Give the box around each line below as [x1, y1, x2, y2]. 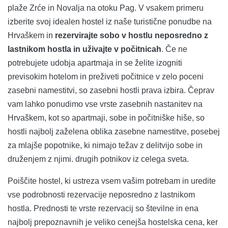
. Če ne [161, 45, 187, 54]
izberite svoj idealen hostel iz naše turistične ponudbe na [8, 17, 212, 26]
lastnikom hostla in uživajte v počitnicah [8, 45, 161, 54]
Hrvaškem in [8, 31, 55, 40]
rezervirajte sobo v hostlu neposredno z [55, 31, 208, 40]
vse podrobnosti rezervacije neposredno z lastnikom [8, 190, 195, 199]
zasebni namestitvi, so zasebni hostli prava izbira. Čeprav [8, 86, 214, 95]
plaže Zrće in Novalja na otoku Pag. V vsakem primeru [8, 4, 204, 13]
